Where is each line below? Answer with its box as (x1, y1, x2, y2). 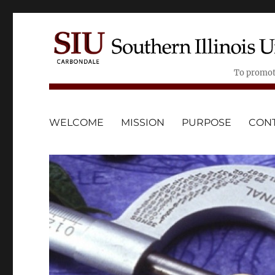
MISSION (121, 116, 165, 128)
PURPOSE (182, 116, 232, 128)
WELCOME (49, 116, 104, 128)
